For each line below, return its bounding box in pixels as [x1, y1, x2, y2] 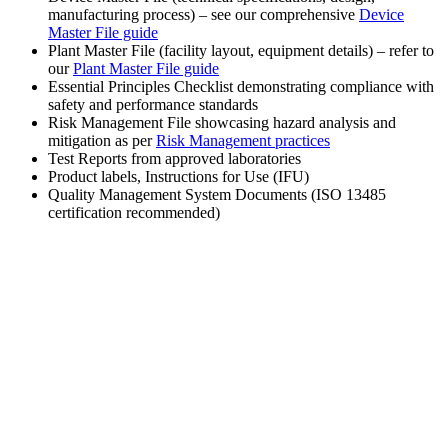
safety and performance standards [48, 96, 258, 114]
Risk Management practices [156, 132, 330, 150]
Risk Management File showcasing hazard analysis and [48, 114, 396, 132]
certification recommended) [48, 204, 220, 222]
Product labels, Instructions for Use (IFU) [48, 168, 309, 186]
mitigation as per [48, 132, 156, 150]
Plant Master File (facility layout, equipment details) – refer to [48, 42, 434, 60]
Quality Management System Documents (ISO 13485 [48, 186, 386, 204]
